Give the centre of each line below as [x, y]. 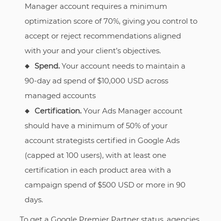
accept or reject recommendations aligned [103, 36]
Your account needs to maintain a [123, 66]
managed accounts [61, 95]
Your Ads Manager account [132, 110]
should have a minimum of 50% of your [96, 125]
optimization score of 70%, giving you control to [111, 21]
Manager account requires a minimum [96, 6]
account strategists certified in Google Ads [102, 140]
